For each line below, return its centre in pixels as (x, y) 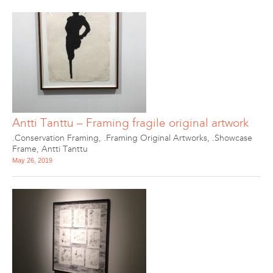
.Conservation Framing (55, 138)
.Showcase (232, 138)
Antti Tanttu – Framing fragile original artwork (130, 123)
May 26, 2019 (32, 160)
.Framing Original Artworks (155, 138)
